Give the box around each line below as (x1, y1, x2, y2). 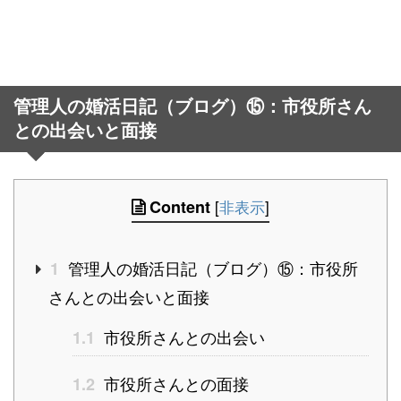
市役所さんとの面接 (99, 371, 249, 395)
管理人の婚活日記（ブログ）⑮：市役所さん (13, 96, 371, 116)
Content (149, 194, 210, 218)
